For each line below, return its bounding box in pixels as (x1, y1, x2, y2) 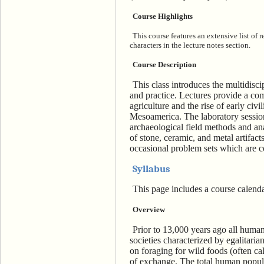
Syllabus (133, 163, 170, 175)
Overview (133, 204, 165, 214)
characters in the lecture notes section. (130, 40, 250, 49)
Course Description (133, 60, 196, 70)
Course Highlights (133, 11, 193, 21)
